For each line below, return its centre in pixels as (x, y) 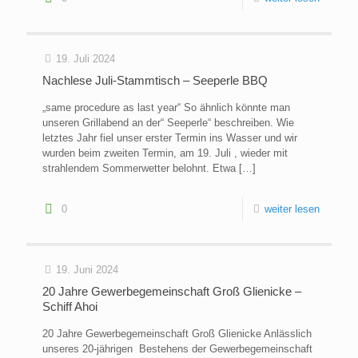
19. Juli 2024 (86, 59)
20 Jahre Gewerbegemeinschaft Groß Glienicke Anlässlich (177, 334)
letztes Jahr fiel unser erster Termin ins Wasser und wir (170, 138)
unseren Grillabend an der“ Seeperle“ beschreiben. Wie (168, 123)
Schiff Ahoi (70, 307)
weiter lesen (292, 209)
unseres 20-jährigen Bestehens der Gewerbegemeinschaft (177, 349)
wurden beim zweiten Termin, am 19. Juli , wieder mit (165, 153)
